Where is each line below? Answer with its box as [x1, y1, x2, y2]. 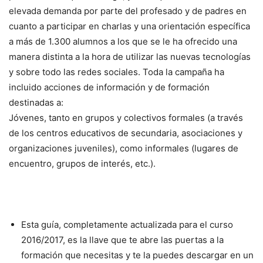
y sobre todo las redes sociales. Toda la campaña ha [9, 66, 224, 77]
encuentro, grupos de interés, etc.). [9, 157, 156, 169]
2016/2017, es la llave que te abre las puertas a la [21, 234, 224, 245]
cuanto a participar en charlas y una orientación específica [9, 20, 250, 32]
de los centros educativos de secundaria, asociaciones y [9, 127, 242, 139]
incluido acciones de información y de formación [9, 81, 210, 93]
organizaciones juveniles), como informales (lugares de [9, 142, 238, 154]
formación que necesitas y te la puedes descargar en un [21, 249, 254, 261]
